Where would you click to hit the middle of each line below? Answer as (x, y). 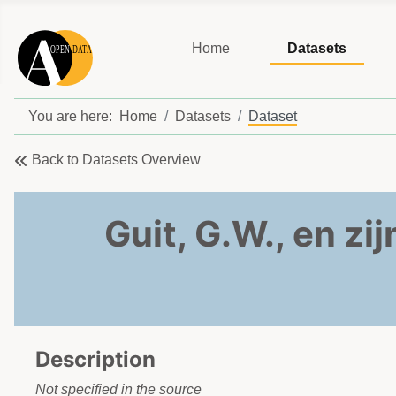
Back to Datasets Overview (116, 160)
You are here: (74, 117)
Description (95, 360)
